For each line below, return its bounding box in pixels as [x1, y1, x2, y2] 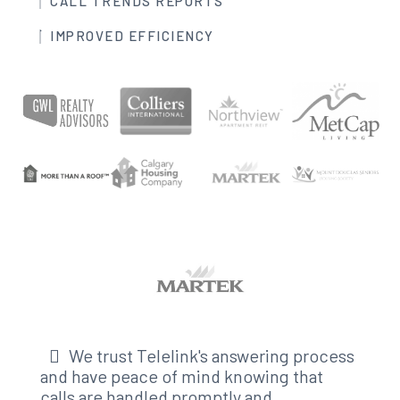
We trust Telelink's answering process [68, 344, 354, 366]
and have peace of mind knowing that [39, 364, 323, 387]
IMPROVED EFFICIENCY [50, 28, 214, 45]
